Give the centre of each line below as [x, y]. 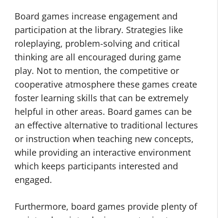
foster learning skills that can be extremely [101, 98]
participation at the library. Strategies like [99, 30]
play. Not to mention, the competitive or [97, 71]
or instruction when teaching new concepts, [104, 139]
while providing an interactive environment [103, 152]
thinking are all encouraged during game [98, 57]
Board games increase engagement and [96, 16]
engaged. [33, 180]
